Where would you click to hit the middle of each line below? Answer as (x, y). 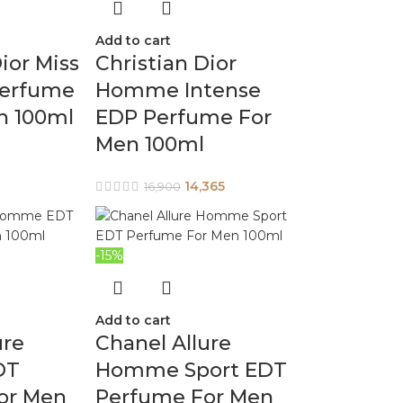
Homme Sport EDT (192, 371)
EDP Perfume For (184, 117)
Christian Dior (166, 63)
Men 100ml (150, 144)
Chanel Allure (164, 344)
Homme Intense (179, 90)
